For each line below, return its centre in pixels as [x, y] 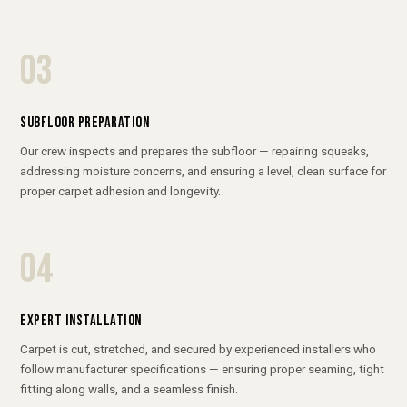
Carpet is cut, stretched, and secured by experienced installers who [199, 349]
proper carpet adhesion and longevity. [121, 190]
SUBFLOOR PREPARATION [85, 122]
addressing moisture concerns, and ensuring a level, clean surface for [203, 170]
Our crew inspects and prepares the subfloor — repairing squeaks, [195, 150]
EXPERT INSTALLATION [81, 321]
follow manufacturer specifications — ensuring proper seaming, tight [203, 369]
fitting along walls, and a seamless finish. [129, 389]
